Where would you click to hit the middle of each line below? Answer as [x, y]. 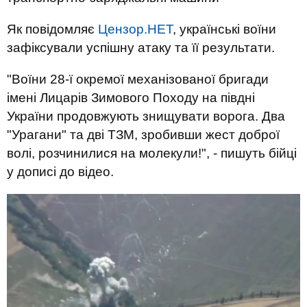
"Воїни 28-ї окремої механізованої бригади [138, 79]
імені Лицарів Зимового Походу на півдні [131, 98]
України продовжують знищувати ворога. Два [146, 116]
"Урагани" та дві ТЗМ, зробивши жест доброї [143, 135]
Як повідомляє [52, 29]
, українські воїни [224, 29]
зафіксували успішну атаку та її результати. [141, 48]
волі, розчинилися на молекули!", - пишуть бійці [152, 153]
